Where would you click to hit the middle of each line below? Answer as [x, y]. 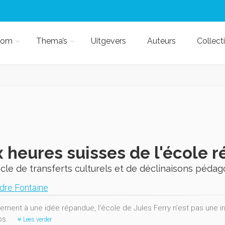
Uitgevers [108, 41]
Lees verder [36, 219]
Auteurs [161, 41]
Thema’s [51, 41]
